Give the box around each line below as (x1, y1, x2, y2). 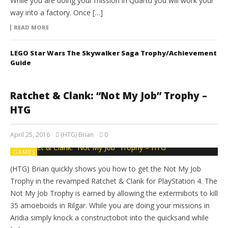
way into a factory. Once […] (10, 8, 103, 18)
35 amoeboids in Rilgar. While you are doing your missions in (10, 201, 210, 211)
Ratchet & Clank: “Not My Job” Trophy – (10, 89, 207, 103)
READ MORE (14, 23, 49, 32)
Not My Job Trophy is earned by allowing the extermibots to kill (10, 188, 218, 198)
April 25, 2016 (10, 130, 50, 139)
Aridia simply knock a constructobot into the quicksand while (10, 213, 209, 223)
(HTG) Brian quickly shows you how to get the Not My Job (10, 164, 201, 174)
